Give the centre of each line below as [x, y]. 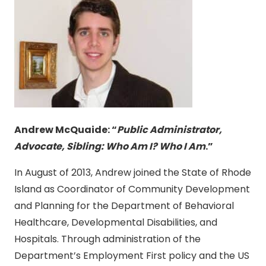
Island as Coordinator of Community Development [132, 189]
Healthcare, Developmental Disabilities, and [116, 223]
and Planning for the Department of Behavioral [124, 206]
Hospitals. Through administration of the [107, 239]
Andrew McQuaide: [63, 130]
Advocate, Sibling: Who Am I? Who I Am [110, 147]
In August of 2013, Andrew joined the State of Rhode [133, 173]
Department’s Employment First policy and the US [132, 256]
